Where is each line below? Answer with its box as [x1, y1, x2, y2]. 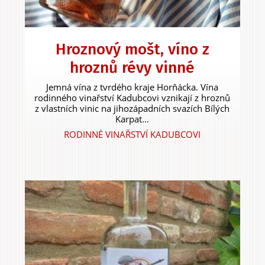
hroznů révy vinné [70, 58, 195, 77]
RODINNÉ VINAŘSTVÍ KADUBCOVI [64, 128, 201, 140]
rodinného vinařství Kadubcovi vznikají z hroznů [34, 91, 231, 104]
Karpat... [115, 112, 150, 125]
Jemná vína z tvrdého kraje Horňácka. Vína [46, 80, 219, 93]
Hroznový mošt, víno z [55, 40, 209, 59]
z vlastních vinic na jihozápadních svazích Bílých [35, 102, 230, 114]
